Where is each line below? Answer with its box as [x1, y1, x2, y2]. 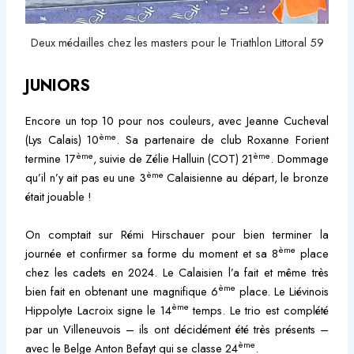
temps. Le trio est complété [192, 301, 329, 318]
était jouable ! [25, 188, 92, 205]
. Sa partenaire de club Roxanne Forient [116, 131, 329, 149]
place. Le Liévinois [235, 282, 329, 299]
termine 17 [25, 150, 76, 168]
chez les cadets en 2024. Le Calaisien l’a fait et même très [25, 263, 329, 281]
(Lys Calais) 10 [25, 131, 100, 149]
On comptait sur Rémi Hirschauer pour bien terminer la [25, 225, 329, 243]
